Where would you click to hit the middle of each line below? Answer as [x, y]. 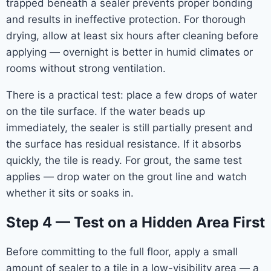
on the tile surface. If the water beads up [106, 111]
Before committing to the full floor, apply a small [122, 251]
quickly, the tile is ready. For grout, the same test [124, 160]
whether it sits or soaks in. [70, 193]
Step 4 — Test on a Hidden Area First [135, 222]
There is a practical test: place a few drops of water [132, 95]
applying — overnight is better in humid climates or [129, 52]
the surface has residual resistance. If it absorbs [124, 144]
